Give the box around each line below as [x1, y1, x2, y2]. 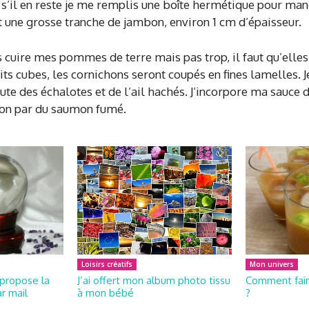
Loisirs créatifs [81, 259, 132, 269]
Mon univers [250, 259, 294, 269]
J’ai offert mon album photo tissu [77, 273, 230, 287]
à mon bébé [77, 286, 134, 299]
